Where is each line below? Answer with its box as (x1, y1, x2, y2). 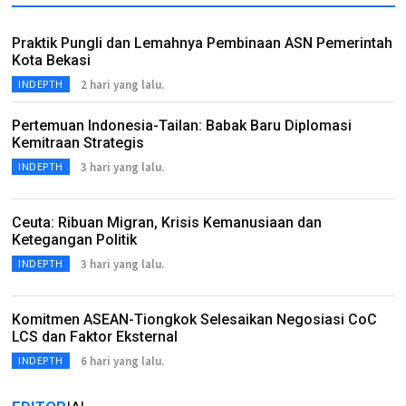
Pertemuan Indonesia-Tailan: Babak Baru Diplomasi (12, 117, 352, 134)
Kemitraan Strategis (12, 134, 144, 151)
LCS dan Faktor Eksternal (12, 328, 178, 345)
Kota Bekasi (12, 52, 91, 69)
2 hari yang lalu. (80, 76, 164, 92)
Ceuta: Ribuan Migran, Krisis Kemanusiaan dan (12, 214, 322, 231)
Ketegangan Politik (12, 231, 137, 248)
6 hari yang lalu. (80, 353, 164, 369)
